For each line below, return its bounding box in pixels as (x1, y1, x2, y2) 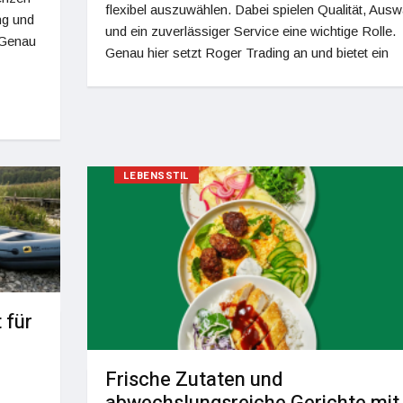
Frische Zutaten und (104, 364, 282, 394)
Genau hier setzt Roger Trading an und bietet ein (104, 45, 389, 61)
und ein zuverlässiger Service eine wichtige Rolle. (104, 23, 396, 40)
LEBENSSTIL (122, 167, 190, 184)
